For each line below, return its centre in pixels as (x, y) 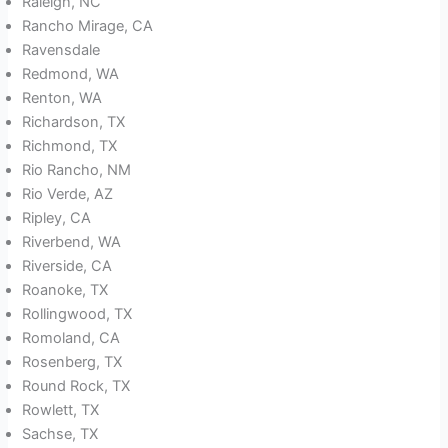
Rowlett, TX (61, 410)
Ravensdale (61, 50)
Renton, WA (62, 98)
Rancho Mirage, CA (88, 26)
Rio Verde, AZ (68, 194)
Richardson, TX (74, 122)
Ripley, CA (57, 218)
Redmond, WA (71, 74)
